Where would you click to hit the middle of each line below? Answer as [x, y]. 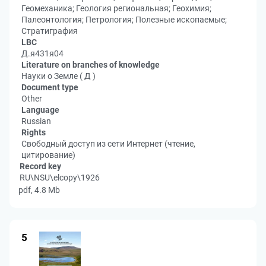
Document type [50, 87]
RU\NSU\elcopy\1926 [60, 178]
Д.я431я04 [42, 53]
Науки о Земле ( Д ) [58, 76]
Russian [36, 121]
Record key [40, 166]
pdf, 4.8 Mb [39, 190]
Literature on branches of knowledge [91, 65]
